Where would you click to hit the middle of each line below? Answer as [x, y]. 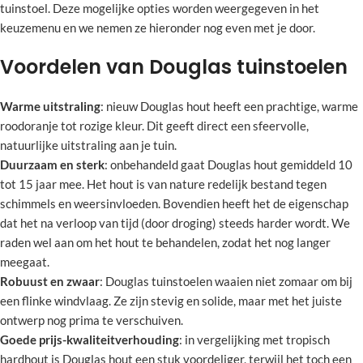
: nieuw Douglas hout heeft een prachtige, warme [229, 106]
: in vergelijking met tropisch [254, 340]
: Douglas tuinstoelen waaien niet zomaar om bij [226, 281]
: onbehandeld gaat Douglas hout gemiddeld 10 [228, 164]
